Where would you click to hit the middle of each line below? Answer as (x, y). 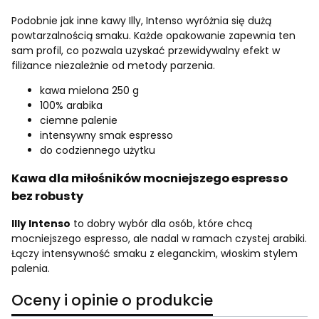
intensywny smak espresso (106, 135)
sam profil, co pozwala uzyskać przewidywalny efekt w (146, 50)
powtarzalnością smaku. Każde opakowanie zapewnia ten (153, 35)
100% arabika (71, 105)
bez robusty (47, 197)
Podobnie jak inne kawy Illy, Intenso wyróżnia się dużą (141, 20)
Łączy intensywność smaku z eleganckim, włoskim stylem (155, 254)
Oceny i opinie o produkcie (112, 300)
